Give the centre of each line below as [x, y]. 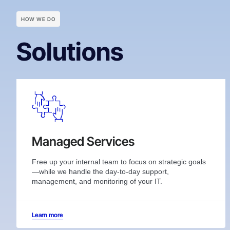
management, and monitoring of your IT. [97, 181]
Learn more [47, 215]
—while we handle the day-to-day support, [100, 171]
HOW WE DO [38, 19]
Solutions [70, 51]
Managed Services [83, 141]
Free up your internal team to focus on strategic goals [119, 161]
